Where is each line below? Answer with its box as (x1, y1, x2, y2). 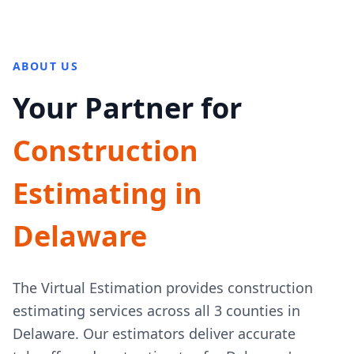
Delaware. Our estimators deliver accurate (13, 324, 296, 343)
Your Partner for (13, 88, 242, 127)
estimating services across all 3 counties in (13, 301, 300, 320)
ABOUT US (13, 58, 79, 73)
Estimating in (13, 174, 202, 213)
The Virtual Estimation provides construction (13, 278, 313, 297)
